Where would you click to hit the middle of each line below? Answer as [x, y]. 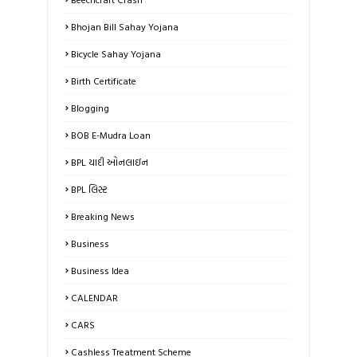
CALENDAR [94, 298]
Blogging [90, 108]
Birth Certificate [104, 81]
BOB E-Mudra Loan [111, 135]
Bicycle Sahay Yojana [116, 54]
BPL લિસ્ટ [89, 189]
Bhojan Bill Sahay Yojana [125, 27]
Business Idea [100, 271]
